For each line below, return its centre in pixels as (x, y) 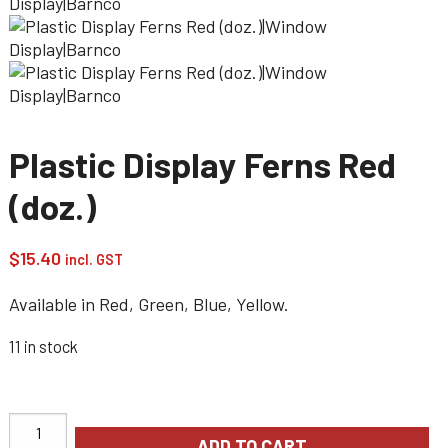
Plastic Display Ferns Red (202, 164)
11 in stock (43, 346)
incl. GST (94, 259)
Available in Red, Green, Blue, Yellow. (149, 304)
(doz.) (52, 206)
